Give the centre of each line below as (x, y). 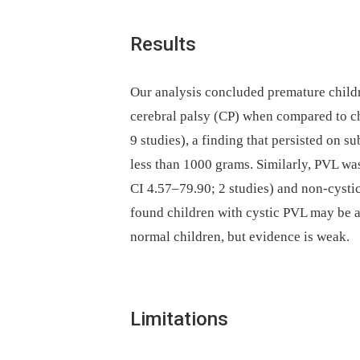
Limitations (179, 319)
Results (163, 44)
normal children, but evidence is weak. (240, 237)
